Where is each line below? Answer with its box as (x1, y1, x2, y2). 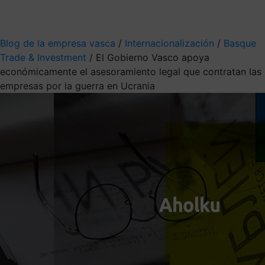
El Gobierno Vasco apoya (96, 51, 209, 63)
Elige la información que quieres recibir (25, 12, 152, 22)
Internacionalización (125, 37, 214, 49)
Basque (224, 37, 256, 49)
